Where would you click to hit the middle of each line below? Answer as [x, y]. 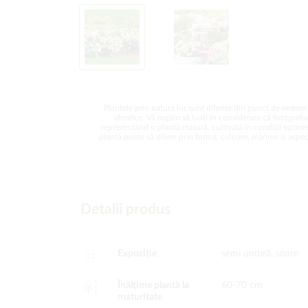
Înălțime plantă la [153, 285]
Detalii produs [125, 209]
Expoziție [137, 254]
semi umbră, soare [260, 254]
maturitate [140, 297]
